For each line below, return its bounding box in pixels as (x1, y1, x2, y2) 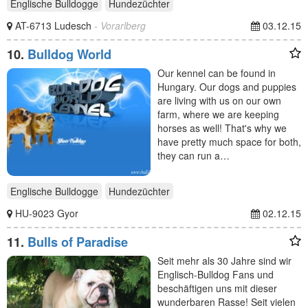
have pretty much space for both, (157, 134, 301, 148)
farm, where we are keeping (157, 107, 279, 121)
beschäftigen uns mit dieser (157, 280, 277, 295)
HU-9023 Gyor (15, 206, 78, 220)
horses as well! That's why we (157, 120, 287, 135)
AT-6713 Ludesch (15, 18, 94, 32)
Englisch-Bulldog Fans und (157, 267, 274, 281)
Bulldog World (27, 45, 111, 63)
